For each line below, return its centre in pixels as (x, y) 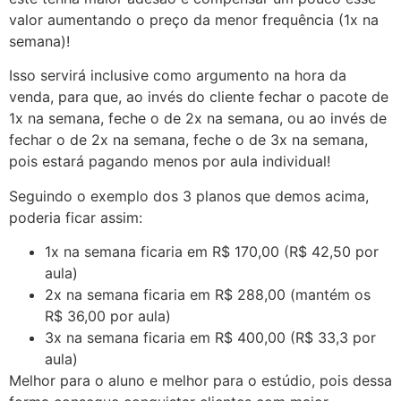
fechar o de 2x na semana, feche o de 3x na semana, (188, 140)
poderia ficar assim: (76, 217)
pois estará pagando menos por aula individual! (170, 162)
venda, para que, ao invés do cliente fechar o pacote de (199, 97)
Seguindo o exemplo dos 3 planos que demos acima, (189, 196)
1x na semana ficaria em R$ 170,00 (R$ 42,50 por (212, 251)
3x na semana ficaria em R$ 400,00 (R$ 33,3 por (210, 337)
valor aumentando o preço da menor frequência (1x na (194, 19)
